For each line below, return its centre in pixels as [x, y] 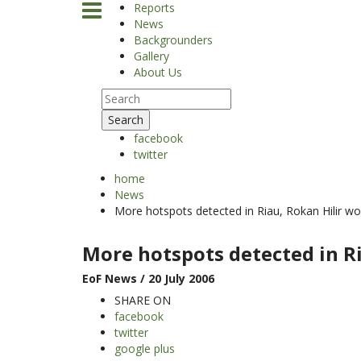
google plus [145, 349]
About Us [158, 72]
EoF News [110, 278]
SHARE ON [143, 300]
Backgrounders [173, 40]
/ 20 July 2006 [176, 278]
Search [126, 120]
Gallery [151, 56]
